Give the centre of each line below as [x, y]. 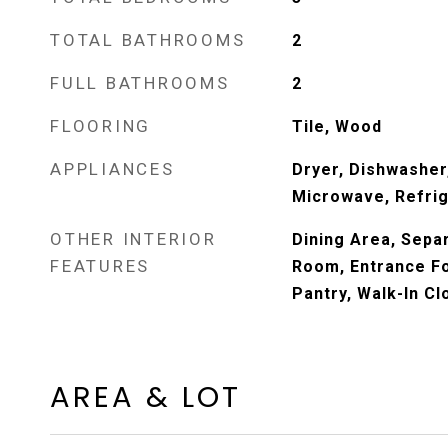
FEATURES [100, 266]
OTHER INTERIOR [133, 239]
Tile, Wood [336, 126]
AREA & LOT [145, 397]
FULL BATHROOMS [140, 83]
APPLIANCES [112, 169]
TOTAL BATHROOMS [148, 40]
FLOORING [100, 126]
